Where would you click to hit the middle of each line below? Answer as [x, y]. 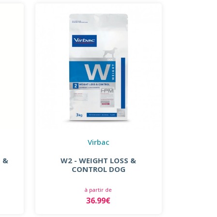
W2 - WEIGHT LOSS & [99, 160]
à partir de [99, 189]
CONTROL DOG [98, 169]
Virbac [98, 142]
